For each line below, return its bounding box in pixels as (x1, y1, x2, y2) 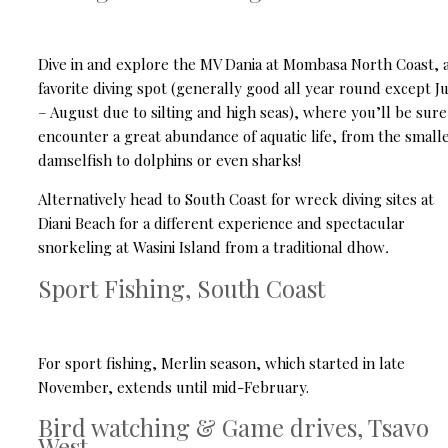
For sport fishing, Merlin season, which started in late (38, 352, 405, 373)
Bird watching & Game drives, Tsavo (38, 411, 429, 444)
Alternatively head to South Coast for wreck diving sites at (38, 188, 434, 209)
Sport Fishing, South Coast (38, 271, 325, 304)
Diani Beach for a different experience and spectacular (38, 212, 405, 233)
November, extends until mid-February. (38, 376, 309, 397)
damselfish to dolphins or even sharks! (38, 149, 301, 170)
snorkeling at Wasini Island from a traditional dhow (38, 236, 385, 257)
